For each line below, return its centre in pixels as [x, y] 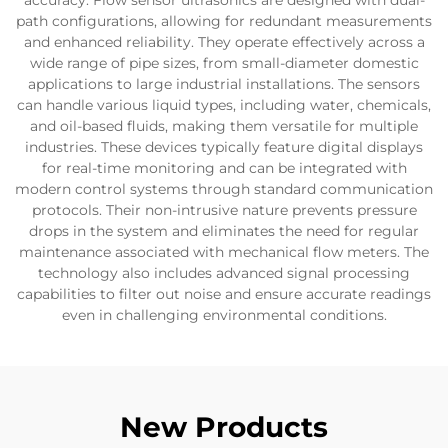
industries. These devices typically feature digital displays [224, 147]
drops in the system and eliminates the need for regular [224, 231]
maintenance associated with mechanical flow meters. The [224, 252]
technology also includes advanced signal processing [224, 273]
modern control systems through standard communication [224, 189]
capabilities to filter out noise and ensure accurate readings [224, 294]
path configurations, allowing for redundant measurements [224, 21]
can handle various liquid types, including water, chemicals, [224, 105]
